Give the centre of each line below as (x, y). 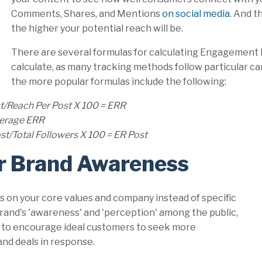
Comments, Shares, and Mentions (86, 14)
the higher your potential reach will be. (97, 29)
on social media (195, 14)
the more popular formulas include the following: (119, 82)
